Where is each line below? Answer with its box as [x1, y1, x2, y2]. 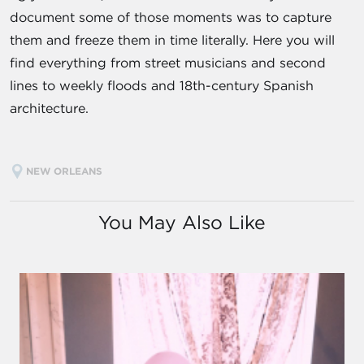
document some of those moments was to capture [10, 8, 331, 25]
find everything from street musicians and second [10, 54, 326, 71]
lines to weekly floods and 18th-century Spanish [10, 76, 314, 93]
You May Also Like [98, 210, 266, 234]
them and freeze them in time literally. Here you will [10, 31, 335, 48]
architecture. [10, 99, 89, 116]
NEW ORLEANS [26, 163, 106, 177]
